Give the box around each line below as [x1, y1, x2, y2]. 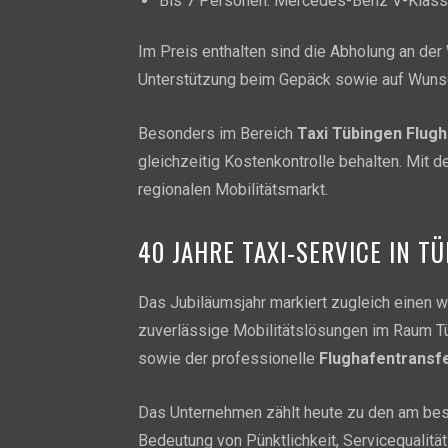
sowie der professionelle [138, 348, 319, 368]
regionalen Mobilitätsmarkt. [138, 179, 328, 199]
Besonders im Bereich [138, 123, 297, 143]
